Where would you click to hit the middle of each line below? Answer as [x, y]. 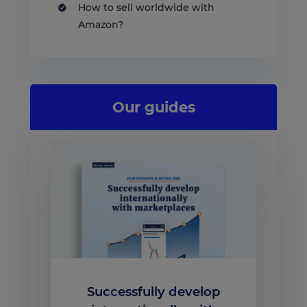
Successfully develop [153, 291]
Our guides [153, 108]
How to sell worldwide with [146, 8]
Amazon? [101, 25]
